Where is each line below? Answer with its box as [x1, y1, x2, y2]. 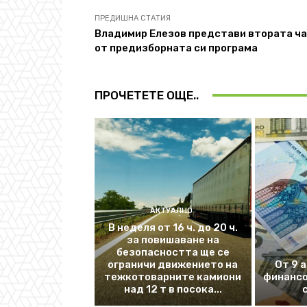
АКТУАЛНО [149, 206, 193, 216]
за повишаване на [126, 234, 219, 247]
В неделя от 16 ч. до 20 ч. [108, 221, 238, 234]
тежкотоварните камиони [104, 271, 242, 284]
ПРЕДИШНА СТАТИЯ [95, 13, 171, 23]
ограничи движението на [108, 258, 238, 271]
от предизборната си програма [95, 41, 258, 54]
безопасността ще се [116, 246, 230, 259]
